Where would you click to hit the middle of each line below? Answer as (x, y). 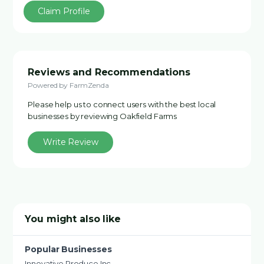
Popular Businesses (68, 249)
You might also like (73, 219)
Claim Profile (64, 11)
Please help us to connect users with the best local (122, 104)
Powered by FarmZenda (68, 85)
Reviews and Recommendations (109, 72)
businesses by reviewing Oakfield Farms (103, 116)
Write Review (71, 142)
